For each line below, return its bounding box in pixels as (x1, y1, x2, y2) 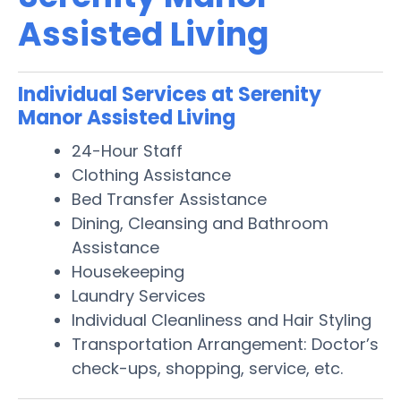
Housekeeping (72, 260, 184, 283)
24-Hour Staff (72, 139, 183, 162)
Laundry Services (72, 284, 206, 307)
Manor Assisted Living (18, 103, 235, 132)
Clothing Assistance (72, 163, 231, 186)
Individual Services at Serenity (18, 80, 321, 108)
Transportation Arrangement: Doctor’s (72, 332, 379, 355)
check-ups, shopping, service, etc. (72, 356, 343, 380)
